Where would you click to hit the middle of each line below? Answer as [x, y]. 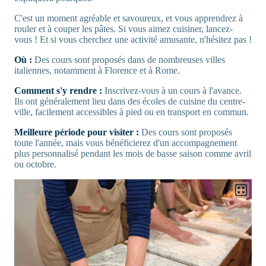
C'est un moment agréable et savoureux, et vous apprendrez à [129, 18]
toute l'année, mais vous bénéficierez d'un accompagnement [126, 142]
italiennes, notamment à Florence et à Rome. [97, 70]
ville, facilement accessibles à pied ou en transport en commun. [132, 112]
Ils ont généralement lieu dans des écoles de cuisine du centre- [130, 101]
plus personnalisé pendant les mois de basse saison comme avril [133, 153]
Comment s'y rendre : [58, 90]
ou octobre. [35, 164]
